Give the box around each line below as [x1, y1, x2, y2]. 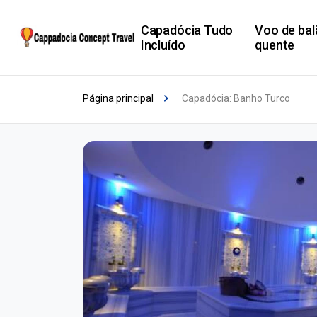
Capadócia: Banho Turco [182, 93, 290, 104]
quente [255, 38, 295, 52]
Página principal [83, 93, 154, 104]
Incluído [140, 38, 185, 52]
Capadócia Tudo [140, 23, 234, 38]
